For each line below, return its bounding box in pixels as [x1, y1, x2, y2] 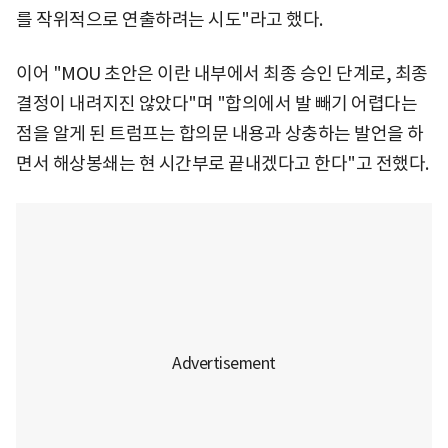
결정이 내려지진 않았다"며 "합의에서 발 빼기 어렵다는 [16, 92, 417, 116]
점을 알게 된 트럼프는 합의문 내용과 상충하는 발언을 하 [16, 122, 424, 146]
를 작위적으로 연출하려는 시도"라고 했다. [16, 8, 323, 32]
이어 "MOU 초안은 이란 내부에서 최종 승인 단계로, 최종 [16, 62, 428, 86]
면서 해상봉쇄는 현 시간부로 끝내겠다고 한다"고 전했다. [16, 152, 429, 176]
